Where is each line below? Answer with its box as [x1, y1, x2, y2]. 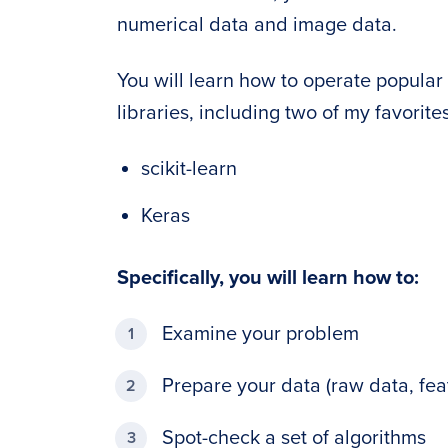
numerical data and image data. [117, 13, 397, 37]
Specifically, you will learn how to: [117, 266, 419, 290]
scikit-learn [141, 157, 237, 181]
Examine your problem [162, 322, 359, 346]
